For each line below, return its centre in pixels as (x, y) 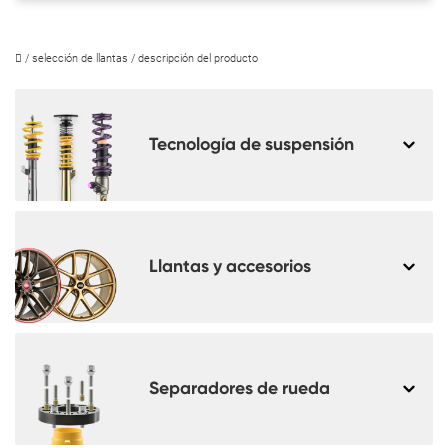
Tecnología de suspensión (251, 144)
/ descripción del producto (194, 58)
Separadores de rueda (239, 388)
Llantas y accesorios (229, 266)
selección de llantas (80, 58)
